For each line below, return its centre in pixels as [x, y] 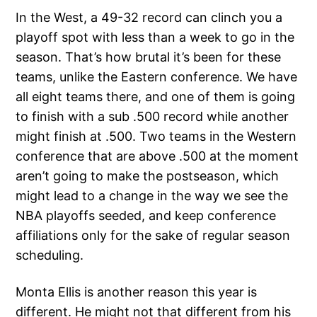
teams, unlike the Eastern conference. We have [157, 76]
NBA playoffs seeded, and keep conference [146, 215]
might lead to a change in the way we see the [152, 195]
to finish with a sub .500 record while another [152, 116]
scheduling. [50, 255]
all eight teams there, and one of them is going [156, 96]
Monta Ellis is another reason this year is [137, 292]
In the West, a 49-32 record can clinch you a [149, 17]
